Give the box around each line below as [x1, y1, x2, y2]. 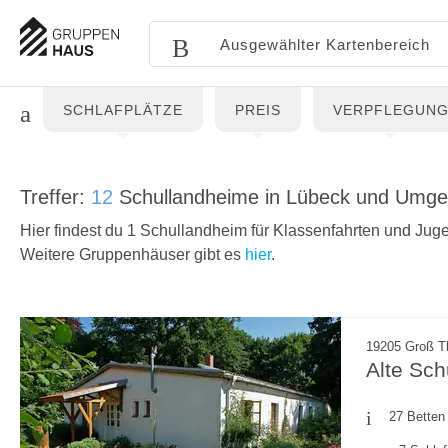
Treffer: [20, 186, 91, 208]
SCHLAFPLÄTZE [63, 102, 183, 118]
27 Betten [389, 409, 445, 424]
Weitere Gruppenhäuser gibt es [20, 246, 245, 263]
